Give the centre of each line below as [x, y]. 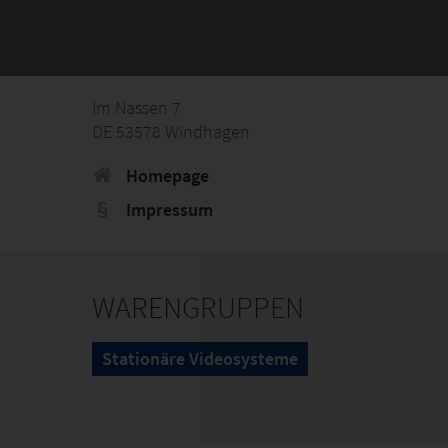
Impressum [167, 209]
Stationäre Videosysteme [200, 358]
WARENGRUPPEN [198, 307]
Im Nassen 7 [136, 107]
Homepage [165, 175]
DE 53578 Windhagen [171, 131]
